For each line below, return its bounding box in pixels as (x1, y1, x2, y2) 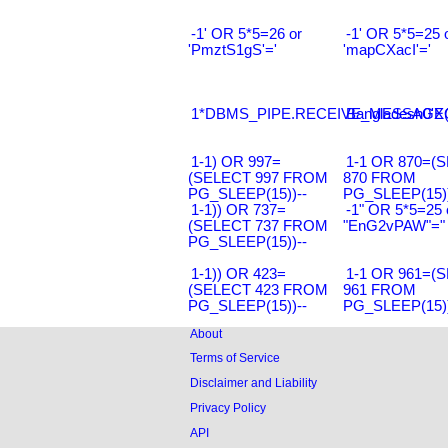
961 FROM (343, 282, 416, 298)
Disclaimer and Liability (190, 376, 317, 390)
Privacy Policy (190, 400, 266, 414)
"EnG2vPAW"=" (343, 218, 445, 234)
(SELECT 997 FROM (188, 170, 328, 186)
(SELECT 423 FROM (188, 282, 328, 298)
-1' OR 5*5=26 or (191, 26, 302, 42)
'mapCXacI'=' (343, 42, 431, 58)
